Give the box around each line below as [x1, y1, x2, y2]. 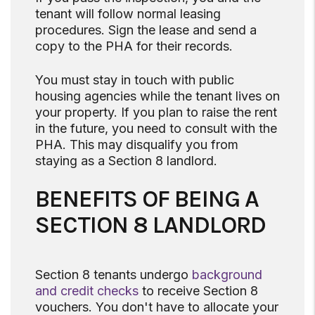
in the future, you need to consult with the [35, 121, 277, 136]
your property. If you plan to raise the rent [35, 105, 277, 120]
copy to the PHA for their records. [35, 39, 233, 54]
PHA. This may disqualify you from [35, 137, 238, 153]
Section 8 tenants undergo [35, 267, 192, 283]
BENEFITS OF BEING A [35, 185, 259, 214]
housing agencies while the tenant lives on [35, 89, 280, 104]
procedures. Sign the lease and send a [35, 22, 257, 38]
